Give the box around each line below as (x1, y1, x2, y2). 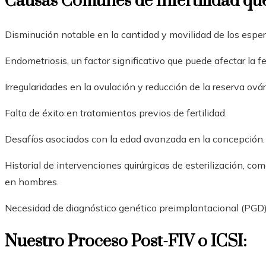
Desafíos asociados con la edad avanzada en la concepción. (5, 132, 265, 145)
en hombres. (5, 175, 59, 188)
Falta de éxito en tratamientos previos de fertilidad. (5, 106, 227, 119)
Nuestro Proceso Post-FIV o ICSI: (5, 230, 247, 252)
